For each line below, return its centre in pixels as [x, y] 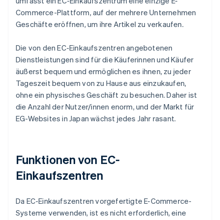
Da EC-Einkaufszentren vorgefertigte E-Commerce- [104, 201]
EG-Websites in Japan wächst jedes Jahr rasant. [96, 119]
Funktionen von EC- [68, 160]
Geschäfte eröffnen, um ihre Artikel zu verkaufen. [100, 24]
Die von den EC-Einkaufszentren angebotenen [94, 48]
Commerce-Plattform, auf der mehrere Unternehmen [106, 13]
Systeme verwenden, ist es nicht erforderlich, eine [101, 213]
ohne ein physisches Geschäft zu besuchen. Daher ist [107, 95]
